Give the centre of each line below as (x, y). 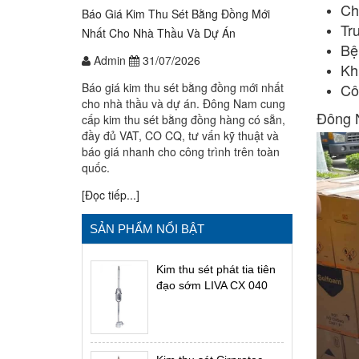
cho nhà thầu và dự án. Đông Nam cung (184, 104)
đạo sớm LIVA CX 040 (212, 286)
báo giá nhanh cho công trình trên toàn (181, 152)
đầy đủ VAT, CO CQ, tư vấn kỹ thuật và (180, 136)
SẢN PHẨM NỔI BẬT (147, 229)
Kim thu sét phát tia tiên (216, 270)
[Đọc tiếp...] (111, 195)
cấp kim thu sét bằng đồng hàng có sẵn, (184, 120)
